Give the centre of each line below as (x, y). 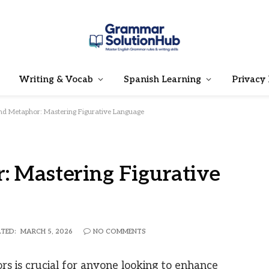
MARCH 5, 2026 (47, 231)
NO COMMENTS (119, 231)
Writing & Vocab (56, 79)
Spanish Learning (162, 79)
